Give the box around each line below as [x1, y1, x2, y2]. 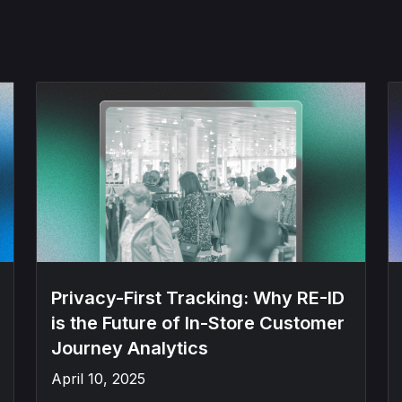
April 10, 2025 [51, 370, 145, 388]
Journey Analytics [51, 337, 208, 359]
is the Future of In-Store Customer [51, 312, 345, 334]
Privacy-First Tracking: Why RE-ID [51, 287, 345, 309]
